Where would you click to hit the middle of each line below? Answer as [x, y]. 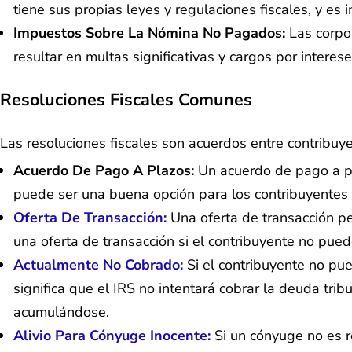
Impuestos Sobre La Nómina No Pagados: [151, 33]
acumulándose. [61, 312]
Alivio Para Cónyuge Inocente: [112, 336]
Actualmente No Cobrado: [98, 265]
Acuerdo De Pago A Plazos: [106, 171]
